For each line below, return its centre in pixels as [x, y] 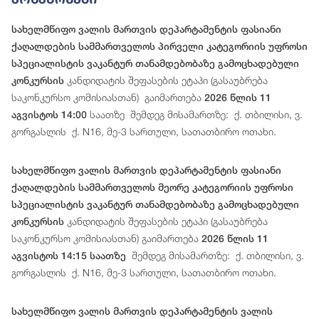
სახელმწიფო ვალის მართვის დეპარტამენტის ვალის [142, 312]
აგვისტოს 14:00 [49, 115]
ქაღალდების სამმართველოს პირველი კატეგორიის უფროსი [159, 47]
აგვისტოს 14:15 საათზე [70, 256]
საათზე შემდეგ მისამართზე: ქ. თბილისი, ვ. [195, 115]
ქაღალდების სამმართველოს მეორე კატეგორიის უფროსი [152, 188]
